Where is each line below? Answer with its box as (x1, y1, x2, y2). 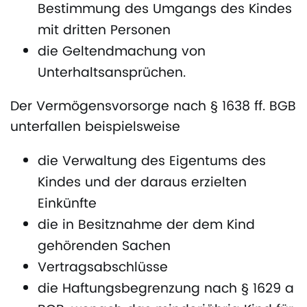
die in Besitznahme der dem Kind (38, 214, 255, 236)
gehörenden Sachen (38, 235, 171, 257)
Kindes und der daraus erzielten (38, 171, 247, 193)
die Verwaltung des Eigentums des (38, 150, 266, 172)
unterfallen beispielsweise (10, 116, 180, 138)
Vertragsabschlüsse (38, 256, 168, 278)
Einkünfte (38, 193, 97, 214)
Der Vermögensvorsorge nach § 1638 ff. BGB (10, 95, 296, 117)
